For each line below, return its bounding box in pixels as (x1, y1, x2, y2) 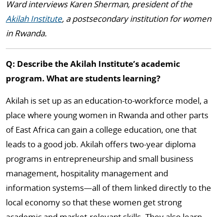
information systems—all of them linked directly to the (6, 182, 211, 193)
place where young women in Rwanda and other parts (6, 109, 208, 121)
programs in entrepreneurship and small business (6, 153, 193, 164)
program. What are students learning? (6, 73, 160, 84)
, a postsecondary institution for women (62, 13, 211, 24)
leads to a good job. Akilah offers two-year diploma (6, 139, 196, 150)
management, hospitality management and (6, 168, 168, 179)
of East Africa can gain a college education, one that (6, 124, 197, 135)
